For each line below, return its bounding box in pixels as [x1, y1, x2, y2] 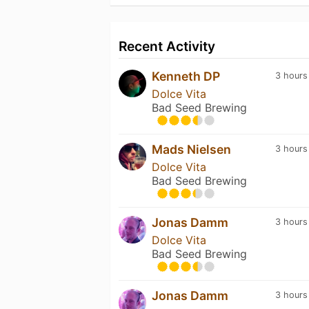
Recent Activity [119, 37, 215, 54]
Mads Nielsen [152, 141, 231, 157]
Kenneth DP [152, 68, 220, 83]
